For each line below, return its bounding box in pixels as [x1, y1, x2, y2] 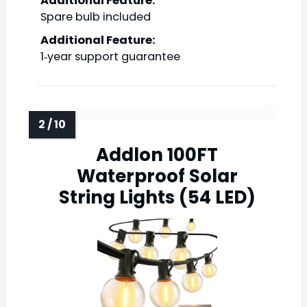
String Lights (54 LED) [58, 185, 256, 210]
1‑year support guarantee [40, 49, 180, 65]
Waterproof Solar [76, 164, 238, 189]
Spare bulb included [40, 9, 151, 25]
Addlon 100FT [96, 143, 218, 168]
